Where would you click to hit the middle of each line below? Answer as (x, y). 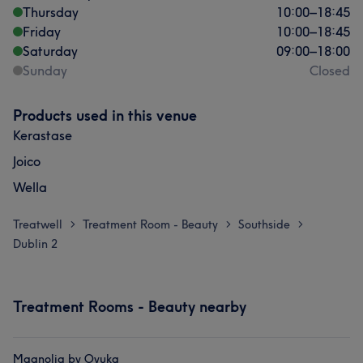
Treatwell (38, 224)
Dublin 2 (35, 244)
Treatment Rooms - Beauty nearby (130, 307)
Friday (42, 32)
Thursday (51, 12)
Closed (330, 70)
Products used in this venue (105, 115)
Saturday (50, 51)
